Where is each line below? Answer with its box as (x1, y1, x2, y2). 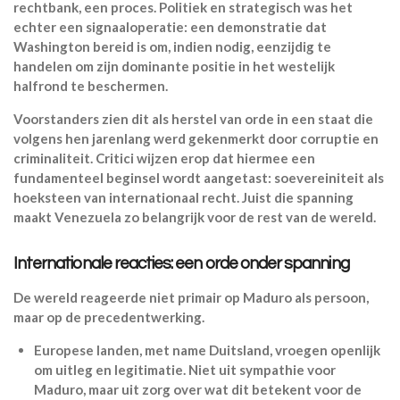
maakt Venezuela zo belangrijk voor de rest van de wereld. (13, 208, 376, 225)
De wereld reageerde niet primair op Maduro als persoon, (13, 288, 369, 305)
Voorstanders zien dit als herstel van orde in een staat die (13, 110, 373, 127)
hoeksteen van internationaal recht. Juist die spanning (13, 188, 354, 205)
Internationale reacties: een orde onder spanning (13, 254, 349, 272)
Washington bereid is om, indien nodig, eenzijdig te (13, 37, 331, 54)
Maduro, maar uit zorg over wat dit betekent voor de (33, 380, 362, 397)
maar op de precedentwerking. (13, 308, 204, 325)
